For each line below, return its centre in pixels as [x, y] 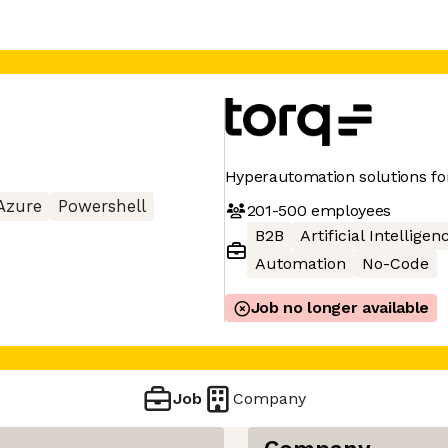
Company [270, 398]
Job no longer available [340, 307]
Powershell [102, 206]
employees [349, 210]
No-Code [395, 263]
